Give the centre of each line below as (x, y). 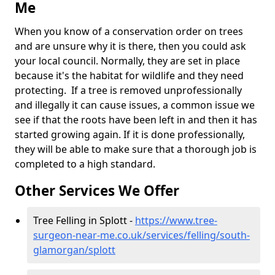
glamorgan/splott (74, 250)
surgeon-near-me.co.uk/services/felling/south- (141, 235)
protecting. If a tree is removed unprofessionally (128, 90)
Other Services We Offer (97, 191)
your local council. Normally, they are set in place (127, 61)
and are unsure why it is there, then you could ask (130, 46)
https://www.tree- (176, 220)
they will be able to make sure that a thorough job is (136, 149)
